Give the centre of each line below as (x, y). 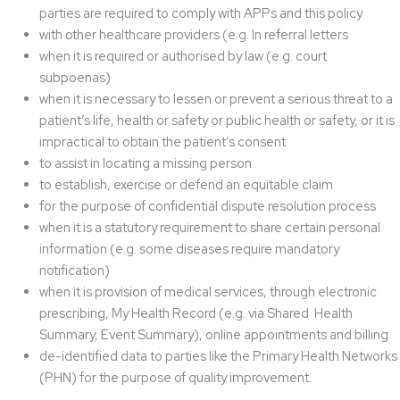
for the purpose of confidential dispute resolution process (207, 205)
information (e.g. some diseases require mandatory (189, 248)
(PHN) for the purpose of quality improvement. (175, 377)
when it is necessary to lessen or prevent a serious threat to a (216, 98)
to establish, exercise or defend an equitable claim (186, 184)
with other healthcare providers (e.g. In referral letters (193, 34)
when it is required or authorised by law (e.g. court (183, 55)
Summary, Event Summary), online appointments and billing (213, 334)
